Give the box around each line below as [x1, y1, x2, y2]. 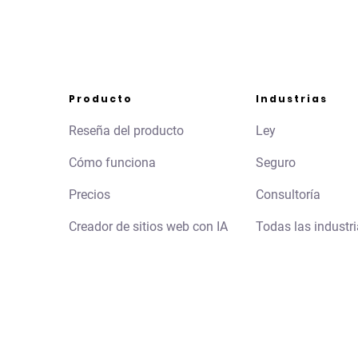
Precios [69, 187, 110, 203]
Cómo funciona [69, 155, 156, 171]
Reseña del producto [69, 123, 184, 139]
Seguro [256, 155, 296, 171]
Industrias [256, 92, 328, 106]
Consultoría [256, 187, 321, 203]
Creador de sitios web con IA [69, 219, 228, 235]
